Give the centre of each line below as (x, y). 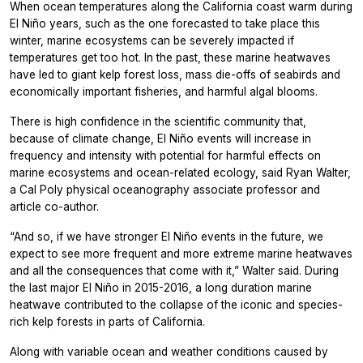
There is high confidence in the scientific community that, (158, 121)
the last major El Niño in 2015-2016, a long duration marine (161, 287)
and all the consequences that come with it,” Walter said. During (174, 270)
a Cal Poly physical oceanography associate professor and (165, 189)
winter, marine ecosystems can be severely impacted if (152, 40)
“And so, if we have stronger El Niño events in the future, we (167, 236)
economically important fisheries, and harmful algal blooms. (164, 91)
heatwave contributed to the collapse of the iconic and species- (176, 304)
